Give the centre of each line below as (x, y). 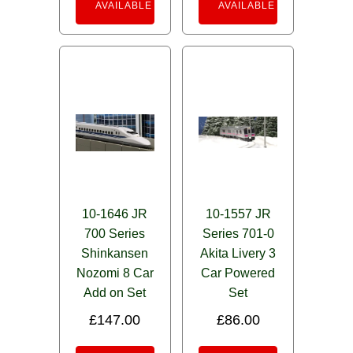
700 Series (115, 234)
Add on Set (115, 293)
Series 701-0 (238, 234)
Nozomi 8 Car (115, 273)
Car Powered (238, 273)
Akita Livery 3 (238, 254)
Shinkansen (115, 254)
